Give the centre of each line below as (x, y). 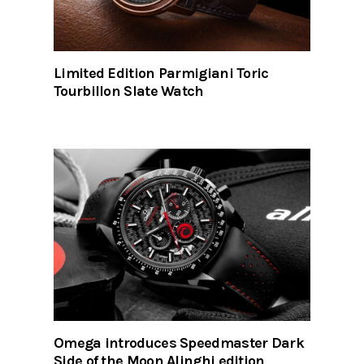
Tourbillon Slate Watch (129, 91)
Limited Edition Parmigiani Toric (161, 73)
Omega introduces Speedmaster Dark (179, 343)
